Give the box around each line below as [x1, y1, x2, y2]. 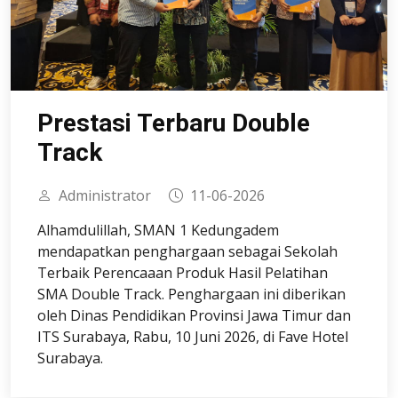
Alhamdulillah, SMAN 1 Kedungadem [37, 220, 279, 240]
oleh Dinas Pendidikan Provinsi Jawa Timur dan [37, 306, 351, 325]
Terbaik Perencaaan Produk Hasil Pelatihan [37, 263, 328, 283]
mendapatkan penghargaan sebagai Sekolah [37, 242, 338, 261]
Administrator [59, 186, 151, 205]
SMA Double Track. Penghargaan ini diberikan [37, 284, 346, 304]
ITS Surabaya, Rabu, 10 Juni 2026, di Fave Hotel [37, 327, 348, 346]
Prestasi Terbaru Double [37, 108, 310, 138]
